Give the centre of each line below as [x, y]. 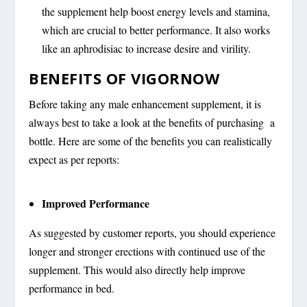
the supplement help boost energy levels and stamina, [156, 12]
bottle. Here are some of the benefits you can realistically [151, 141]
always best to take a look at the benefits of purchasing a [152, 123]
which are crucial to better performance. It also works [156, 30]
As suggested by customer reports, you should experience [152, 233]
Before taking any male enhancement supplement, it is [145, 104]
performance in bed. [72, 288]
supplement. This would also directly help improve [137, 270]
